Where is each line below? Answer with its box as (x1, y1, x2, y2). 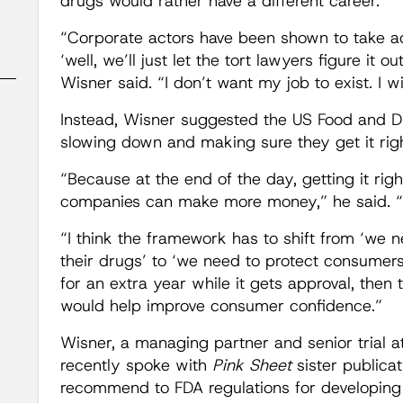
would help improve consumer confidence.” (59, 295, 382, 318)
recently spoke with (59, 354, 212, 377)
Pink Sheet (211, 354, 291, 377)
